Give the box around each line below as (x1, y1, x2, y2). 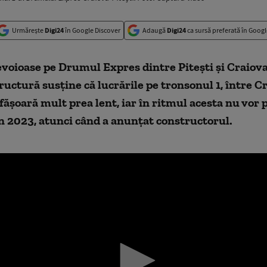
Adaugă (142, 26, 167, 35)
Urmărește (12, 26, 45, 35)
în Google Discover (64, 26, 120, 35)
